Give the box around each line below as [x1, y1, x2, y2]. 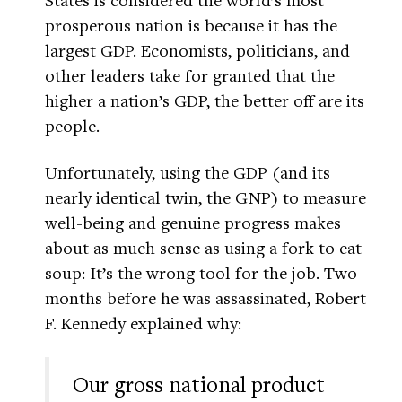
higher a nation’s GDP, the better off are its [45, 89, 364, 112]
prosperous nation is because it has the [45, 13, 337, 37]
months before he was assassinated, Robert [45, 286, 366, 310]
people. [45, 114, 100, 137]
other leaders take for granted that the [45, 64, 335, 87]
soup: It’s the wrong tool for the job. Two [45, 261, 357, 284]
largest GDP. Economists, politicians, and [45, 39, 350, 62]
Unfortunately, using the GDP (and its [45, 161, 330, 184]
